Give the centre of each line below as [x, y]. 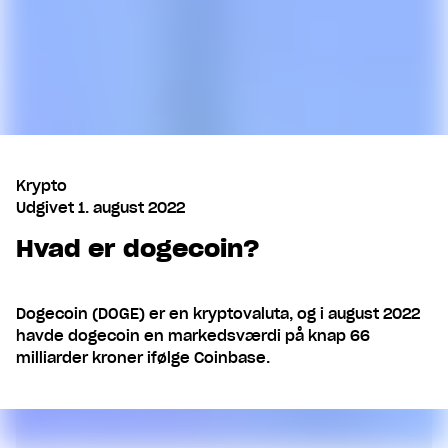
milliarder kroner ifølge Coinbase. [143, 358]
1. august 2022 [131, 208]
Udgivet [45, 208]
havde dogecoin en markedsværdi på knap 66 [193, 336]
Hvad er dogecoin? [137, 249]
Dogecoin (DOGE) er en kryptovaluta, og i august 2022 [218, 314]
